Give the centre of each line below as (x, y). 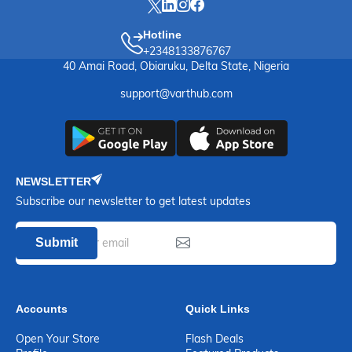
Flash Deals (214, 338)
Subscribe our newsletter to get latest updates (133, 201)
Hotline (162, 35)
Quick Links (218, 308)
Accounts (42, 308)
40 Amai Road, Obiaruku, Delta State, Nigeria (176, 66)
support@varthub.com (176, 93)
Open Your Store (58, 338)
